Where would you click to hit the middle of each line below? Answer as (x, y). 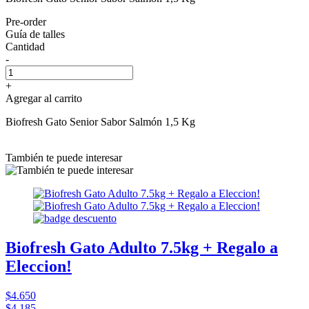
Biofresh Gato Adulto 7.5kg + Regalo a (142, 247)
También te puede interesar (64, 157)
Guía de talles (35, 34)
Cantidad (25, 46)
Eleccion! (39, 266)
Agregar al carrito (44, 98)
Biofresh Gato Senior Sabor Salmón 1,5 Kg (100, 121)
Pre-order (26, 21)
